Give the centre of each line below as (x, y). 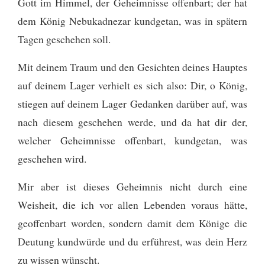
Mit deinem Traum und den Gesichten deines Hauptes (132, 67)
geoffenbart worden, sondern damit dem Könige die (132, 223)
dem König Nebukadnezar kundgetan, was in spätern (132, 20)
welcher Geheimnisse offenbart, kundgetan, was (132, 140)
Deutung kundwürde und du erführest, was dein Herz (132, 241)
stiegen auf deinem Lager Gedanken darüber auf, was (132, 103)
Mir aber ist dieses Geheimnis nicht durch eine (132, 186)
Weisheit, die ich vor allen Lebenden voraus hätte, (132, 204)
